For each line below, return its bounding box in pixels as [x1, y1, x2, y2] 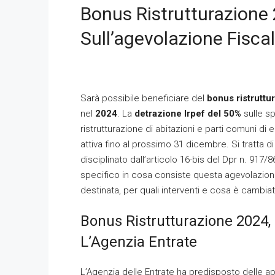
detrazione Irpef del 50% [134, 108, 241, 119]
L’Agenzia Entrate [80, 233, 197, 250]
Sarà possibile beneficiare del [80, 93, 207, 104]
